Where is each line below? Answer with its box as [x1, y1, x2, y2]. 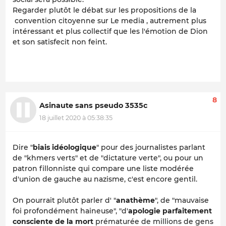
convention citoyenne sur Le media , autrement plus [13, 16, 206, 26]
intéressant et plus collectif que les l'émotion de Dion [13, 27, 208, 36]
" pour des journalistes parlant [96, 142, 205, 152]
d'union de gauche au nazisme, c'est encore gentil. [13, 174, 197, 184]
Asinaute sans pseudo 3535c [39, 101, 147, 110]
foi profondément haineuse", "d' [13, 206, 128, 215]
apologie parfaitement [128, 206, 212, 215]
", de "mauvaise [155, 195, 209, 205]
